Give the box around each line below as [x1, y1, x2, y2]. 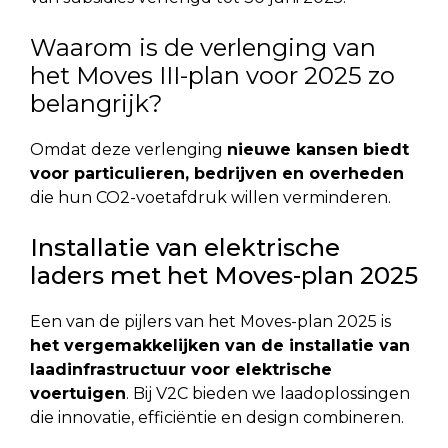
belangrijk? [30, 88, 163, 118]
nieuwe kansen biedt [227, 139, 409, 159]
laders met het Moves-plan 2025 [30, 260, 418, 290]
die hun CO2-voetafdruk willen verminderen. [30, 187, 391, 207]
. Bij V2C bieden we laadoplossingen [126, 383, 410, 403]
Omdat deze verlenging [30, 139, 227, 159]
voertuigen [30, 383, 126, 403]
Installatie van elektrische [30, 232, 340, 262]
